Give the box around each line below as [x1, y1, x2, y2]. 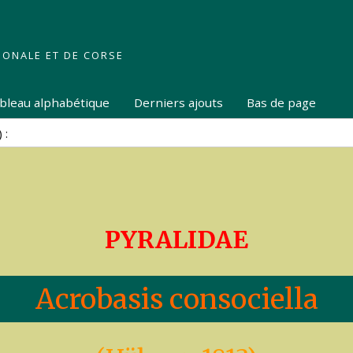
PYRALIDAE [105, 225, 248, 255]
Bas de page [247, 94, 317, 110]
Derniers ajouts [133, 94, 223, 110]
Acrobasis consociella [35, 281, 318, 317]
